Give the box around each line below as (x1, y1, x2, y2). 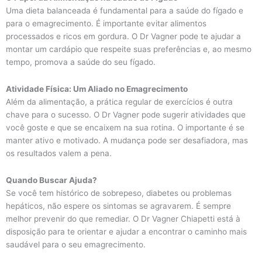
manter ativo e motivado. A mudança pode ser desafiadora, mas (6, 136, 248, 146)
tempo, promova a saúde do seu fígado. (6, 57, 156, 67)
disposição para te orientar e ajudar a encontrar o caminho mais (6, 227, 247, 237)
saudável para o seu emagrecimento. (6, 240, 146, 250)
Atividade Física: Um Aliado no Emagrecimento (6, 84, 188, 94)
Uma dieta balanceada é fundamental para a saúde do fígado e (6, 6, 243, 16)
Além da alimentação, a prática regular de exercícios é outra (6, 97, 233, 107)
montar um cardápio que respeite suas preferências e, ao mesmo (6, 44, 251, 54)
